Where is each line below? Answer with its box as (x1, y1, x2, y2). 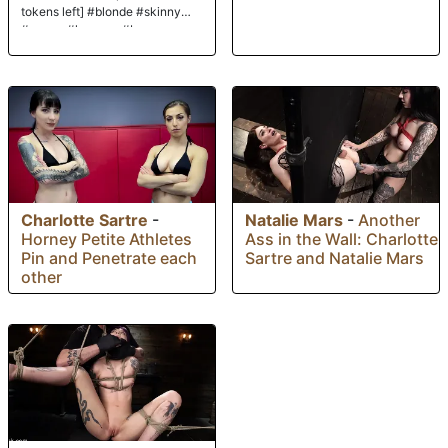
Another (358, 210, 420, 231)
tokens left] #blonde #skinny (21, 4, 181, 20)
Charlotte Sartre (21, 210, 148, 231)
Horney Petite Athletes (21, 229, 192, 250)
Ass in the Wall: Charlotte (245, 229, 438, 250)
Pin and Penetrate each (21, 248, 197, 269)
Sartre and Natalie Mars (245, 248, 424, 269)
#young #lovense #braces (21, 22, 168, 38)
